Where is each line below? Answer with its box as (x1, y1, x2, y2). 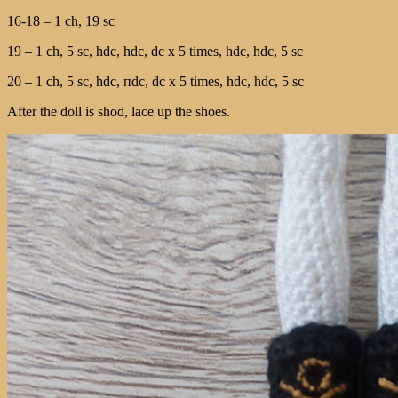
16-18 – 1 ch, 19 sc (7, 13, 115, 29)
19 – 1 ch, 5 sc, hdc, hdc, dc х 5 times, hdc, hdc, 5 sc (7, 44, 303, 60)
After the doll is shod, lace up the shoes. (7, 104, 230, 120)
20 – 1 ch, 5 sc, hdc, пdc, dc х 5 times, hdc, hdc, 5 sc (7, 74, 304, 90)
